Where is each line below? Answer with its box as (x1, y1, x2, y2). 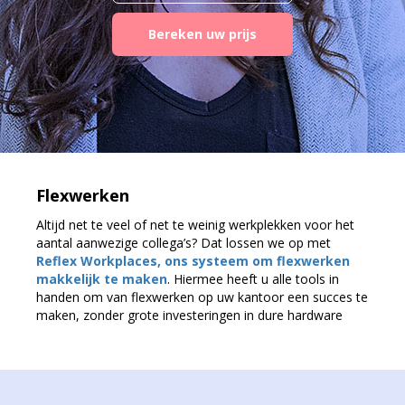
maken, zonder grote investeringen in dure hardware (36, 306, 343, 324)
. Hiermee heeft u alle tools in (167, 270, 339, 287)
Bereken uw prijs (148, 25, 257, 42)
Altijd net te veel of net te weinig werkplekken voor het (36, 216, 354, 233)
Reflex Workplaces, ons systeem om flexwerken (36, 252, 350, 269)
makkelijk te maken (36, 270, 167, 287)
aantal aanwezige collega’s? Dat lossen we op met (36, 234, 331, 251)
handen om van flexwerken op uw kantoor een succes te (36, 288, 368, 306)
